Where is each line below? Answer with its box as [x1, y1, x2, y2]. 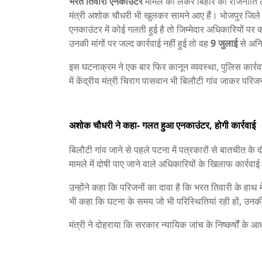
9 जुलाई [211, 37, 237, 50]
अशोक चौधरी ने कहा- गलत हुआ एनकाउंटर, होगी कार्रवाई [69, 119, 256, 132]
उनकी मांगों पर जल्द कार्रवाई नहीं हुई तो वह [69, 37, 211, 50]
